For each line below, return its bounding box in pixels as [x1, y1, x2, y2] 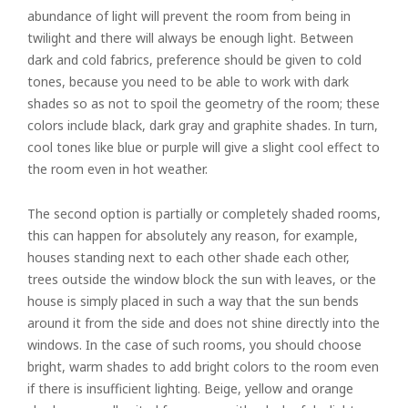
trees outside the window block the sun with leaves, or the [27, 270, 376, 288]
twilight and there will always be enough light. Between [27, 29, 353, 46]
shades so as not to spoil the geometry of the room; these [27, 95, 380, 112]
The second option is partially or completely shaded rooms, [27, 205, 381, 222]
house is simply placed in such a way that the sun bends [27, 292, 359, 310]
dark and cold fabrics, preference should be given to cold [27, 51, 362, 68]
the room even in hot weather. [27, 160, 208, 178]
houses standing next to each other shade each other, [27, 249, 350, 266]
